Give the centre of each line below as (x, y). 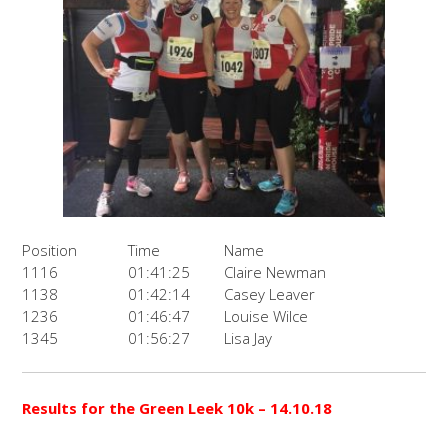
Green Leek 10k (199, 408)
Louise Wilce (266, 316)
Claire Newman (275, 272)
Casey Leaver (270, 294)
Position (50, 250)
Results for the (81, 408)
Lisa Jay (248, 338)
